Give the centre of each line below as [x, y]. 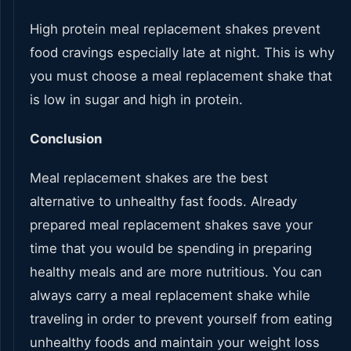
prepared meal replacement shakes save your [171, 225]
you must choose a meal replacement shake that [181, 76]
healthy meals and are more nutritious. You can [176, 272]
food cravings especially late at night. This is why [182, 53]
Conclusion [66, 139]
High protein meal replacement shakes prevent [175, 29]
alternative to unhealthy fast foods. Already [163, 202]
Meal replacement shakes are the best [149, 178]
